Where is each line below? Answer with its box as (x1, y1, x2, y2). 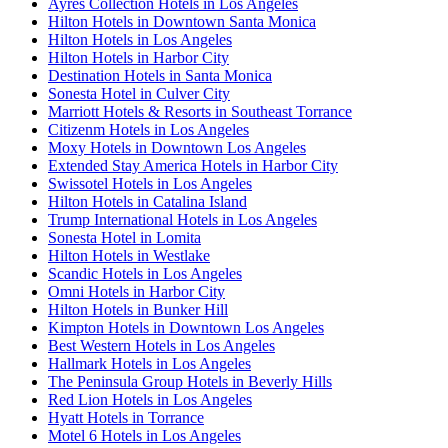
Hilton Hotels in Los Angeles (48, 30, 232, 48)
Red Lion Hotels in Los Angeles (48, 390, 252, 408)
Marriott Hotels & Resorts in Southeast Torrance (48, 102, 352, 120)
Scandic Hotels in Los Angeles (48, 264, 242, 282)
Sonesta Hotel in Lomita (48, 228, 201, 246)
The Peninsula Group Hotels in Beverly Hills (48, 372, 332, 390)
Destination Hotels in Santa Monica (48, 66, 272, 84)
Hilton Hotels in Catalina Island (48, 192, 247, 210)
